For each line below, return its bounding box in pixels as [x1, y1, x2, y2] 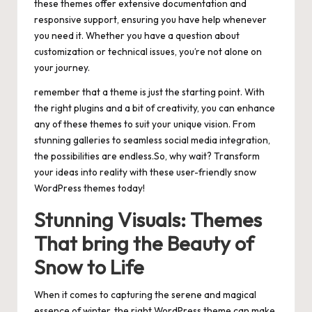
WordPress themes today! [34, 182, 145, 195]
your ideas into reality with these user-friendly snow [34, 166, 256, 179]
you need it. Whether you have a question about [34, 29, 240, 42]
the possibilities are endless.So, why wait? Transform [34, 150, 260, 163]
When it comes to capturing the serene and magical [34, 288, 256, 302]
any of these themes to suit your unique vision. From [34, 118, 256, 131]
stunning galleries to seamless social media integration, [34, 134, 270, 147]
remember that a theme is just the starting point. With [34, 86, 265, 99]
